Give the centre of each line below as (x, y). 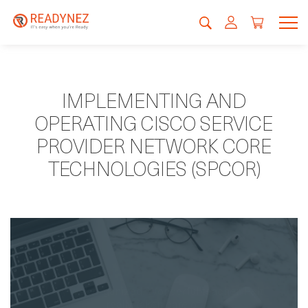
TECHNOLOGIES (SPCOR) (154, 168)
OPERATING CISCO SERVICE (154, 123)
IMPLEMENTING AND (154, 100)
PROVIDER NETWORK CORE (154, 145)
